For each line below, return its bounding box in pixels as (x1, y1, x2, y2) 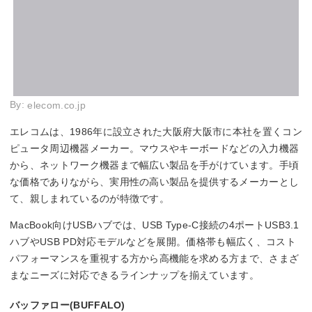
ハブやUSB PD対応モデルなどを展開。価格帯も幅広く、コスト (10, 236, 296, 248)
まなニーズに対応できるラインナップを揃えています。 (10, 270, 259, 281)
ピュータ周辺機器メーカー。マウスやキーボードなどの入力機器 (10, 143, 299, 155)
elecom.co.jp (27, 100, 86, 111)
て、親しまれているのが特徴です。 (10, 193, 170, 205)
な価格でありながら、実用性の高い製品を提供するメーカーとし (10, 176, 299, 188)
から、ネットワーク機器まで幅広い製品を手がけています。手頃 (10, 159, 299, 171)
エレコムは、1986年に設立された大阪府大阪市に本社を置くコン (10, 126, 302, 138)
